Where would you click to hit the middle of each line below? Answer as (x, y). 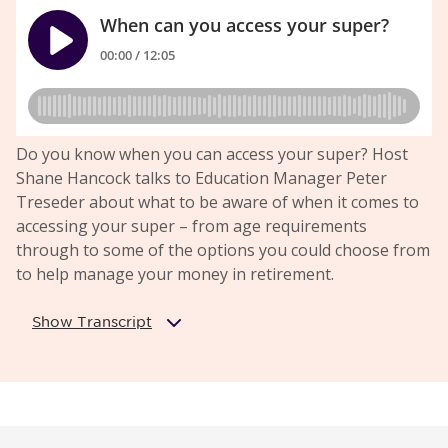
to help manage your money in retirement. (175, 273)
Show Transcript (92, 321)
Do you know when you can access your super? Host (212, 153)
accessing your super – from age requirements (191, 225)
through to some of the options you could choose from (223, 249)
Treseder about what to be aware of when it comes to (217, 201)
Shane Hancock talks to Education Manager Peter (201, 177)
